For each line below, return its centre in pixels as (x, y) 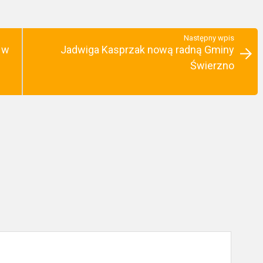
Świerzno (212, 65)
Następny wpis (209, 38)
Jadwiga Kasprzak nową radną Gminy (147, 50)
